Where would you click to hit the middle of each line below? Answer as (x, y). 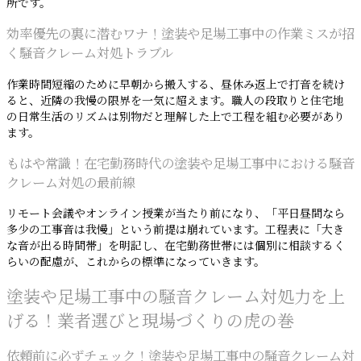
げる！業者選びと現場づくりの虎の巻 (150, 321)
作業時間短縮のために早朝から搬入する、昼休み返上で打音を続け (176, 85)
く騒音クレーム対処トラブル (90, 54)
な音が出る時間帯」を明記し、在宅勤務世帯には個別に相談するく (176, 247)
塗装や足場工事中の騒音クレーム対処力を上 (176, 297)
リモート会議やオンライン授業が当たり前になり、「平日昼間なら (176, 214)
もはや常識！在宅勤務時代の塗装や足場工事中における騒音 (180, 164)
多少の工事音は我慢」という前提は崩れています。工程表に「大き (175, 230)
